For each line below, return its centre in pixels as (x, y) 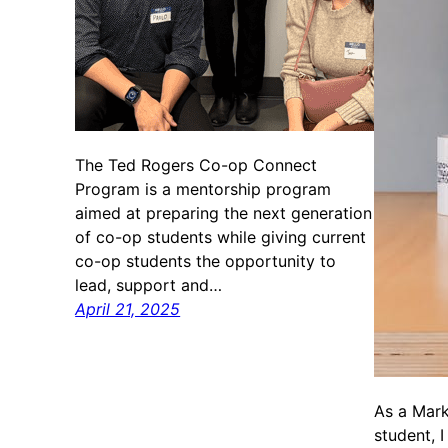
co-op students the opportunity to (206, 261)
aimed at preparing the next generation (224, 213)
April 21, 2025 (128, 309)
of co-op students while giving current (221, 237)
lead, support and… (149, 285)
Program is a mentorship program (203, 189)
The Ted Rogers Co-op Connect (196, 165)
